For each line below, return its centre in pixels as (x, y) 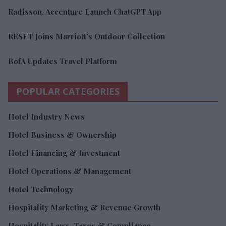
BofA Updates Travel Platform (63, 61)
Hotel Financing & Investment (64, 153)
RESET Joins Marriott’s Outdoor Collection (87, 36)
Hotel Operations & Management (70, 171)
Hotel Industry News (46, 116)
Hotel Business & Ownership (62, 134)
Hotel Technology (41, 189)
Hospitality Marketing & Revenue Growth (84, 207)
